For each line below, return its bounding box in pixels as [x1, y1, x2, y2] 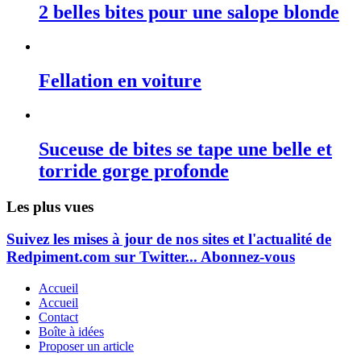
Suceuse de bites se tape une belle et [39, 138, 332, 160]
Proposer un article [39, 338, 134, 353]
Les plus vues [6, 197, 93, 215]
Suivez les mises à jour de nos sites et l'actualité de [6, 230, 331, 248]
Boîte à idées [39, 324, 104, 338]
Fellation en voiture [39, 69, 201, 91]
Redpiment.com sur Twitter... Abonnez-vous [6, 248, 295, 266]
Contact [39, 309, 78, 324]
